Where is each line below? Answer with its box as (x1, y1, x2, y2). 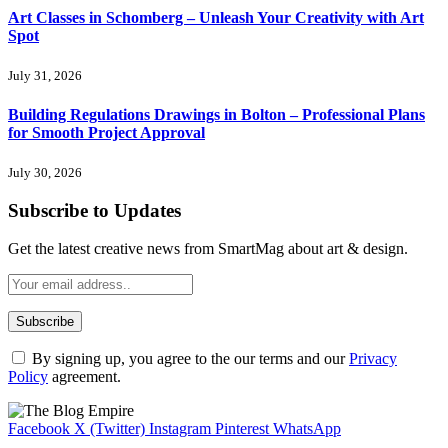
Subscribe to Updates (8, 199, 181, 221)
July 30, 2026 (8, 164, 82, 180)
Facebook (8, 420, 70, 438)
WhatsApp (273, 420, 341, 438)
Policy (8, 368, 48, 386)
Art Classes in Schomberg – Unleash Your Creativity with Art (8, 8, 424, 26)
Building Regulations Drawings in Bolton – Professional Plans (8, 105, 425, 123)
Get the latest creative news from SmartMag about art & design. (8, 240, 408, 258)
